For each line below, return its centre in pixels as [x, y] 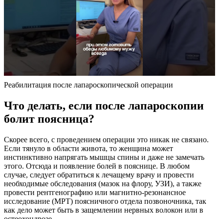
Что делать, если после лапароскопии [104, 106]
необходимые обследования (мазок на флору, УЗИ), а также [103, 184]
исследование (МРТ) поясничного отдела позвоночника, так [105, 201]
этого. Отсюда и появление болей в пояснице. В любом [97, 166]
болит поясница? [49, 119]
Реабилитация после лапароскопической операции [88, 85]
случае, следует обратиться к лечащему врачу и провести [99, 175]
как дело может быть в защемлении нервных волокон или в [104, 210]
